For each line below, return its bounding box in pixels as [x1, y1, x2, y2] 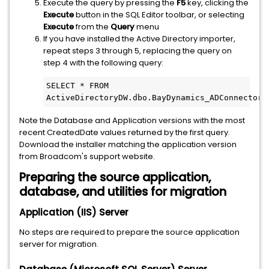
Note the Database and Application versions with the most [19, 115, 245, 126]
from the [74, 21, 110, 32]
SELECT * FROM [46, 81, 109, 90]
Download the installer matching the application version [19, 139, 237, 150]
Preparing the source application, [19, 169, 211, 186]
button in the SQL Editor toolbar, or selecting [74, 9, 244, 20]
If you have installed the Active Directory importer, [43, 33, 235, 44]
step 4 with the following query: [43, 57, 163, 68]
